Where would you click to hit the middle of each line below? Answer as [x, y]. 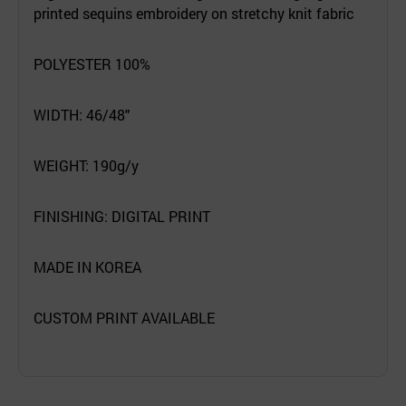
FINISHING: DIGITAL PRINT [122, 216]
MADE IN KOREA [87, 266]
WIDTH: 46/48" [82, 114]
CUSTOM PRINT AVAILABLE [124, 317]
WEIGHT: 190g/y [86, 165]
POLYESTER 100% [92, 63]
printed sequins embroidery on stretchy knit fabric [194, 13]
